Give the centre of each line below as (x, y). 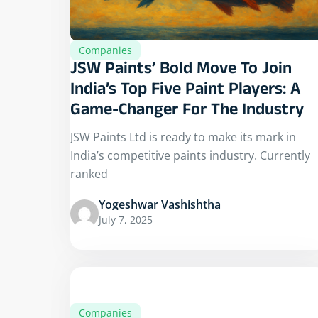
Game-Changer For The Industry (187, 112)
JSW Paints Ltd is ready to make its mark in (183, 137)
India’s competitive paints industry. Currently (190, 156)
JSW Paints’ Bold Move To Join (181, 71)
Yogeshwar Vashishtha (160, 205)
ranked (89, 174)
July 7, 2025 (126, 220)
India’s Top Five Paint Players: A (186, 92)
